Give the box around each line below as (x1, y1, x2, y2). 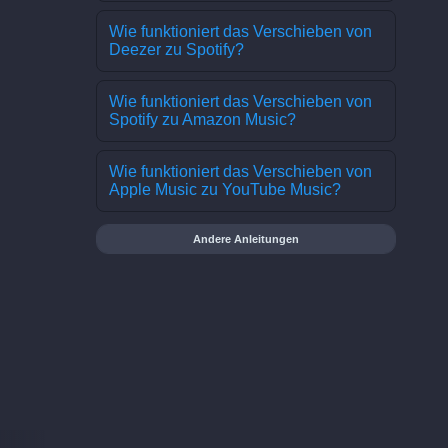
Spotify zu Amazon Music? (109, 111, 296, 128)
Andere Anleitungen (193, 233, 299, 245)
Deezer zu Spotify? (109, 41, 244, 58)
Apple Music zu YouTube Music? (109, 181, 341, 198)
